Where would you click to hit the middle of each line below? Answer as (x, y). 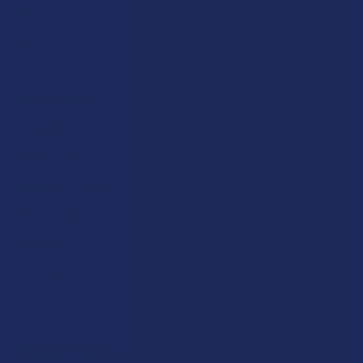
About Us (40, 69)
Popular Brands (69, 351)
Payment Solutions (66, 156)
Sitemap (38, 273)
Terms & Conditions (68, 186)
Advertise (41, 127)
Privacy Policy (53, 215)
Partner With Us (58, 98)
